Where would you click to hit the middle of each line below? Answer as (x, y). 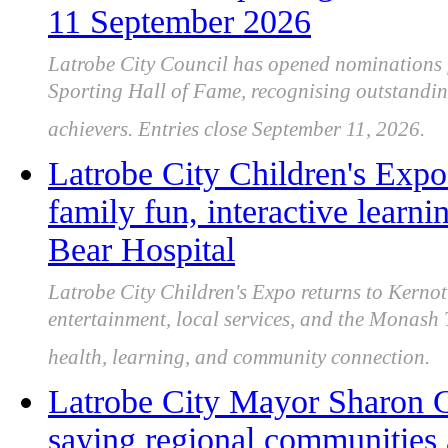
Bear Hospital (141, 250)
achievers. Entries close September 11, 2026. (236, 136)
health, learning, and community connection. (239, 364)
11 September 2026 (179, 22)
